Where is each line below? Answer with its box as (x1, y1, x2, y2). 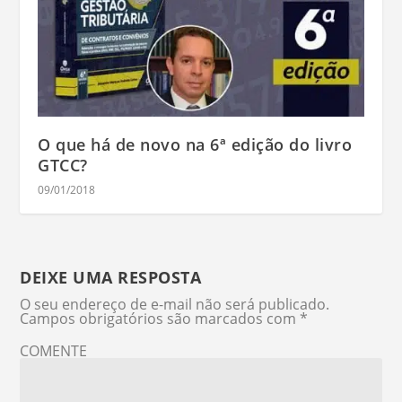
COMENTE (20, 340, 88, 361)
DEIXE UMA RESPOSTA (20, 266, 202, 288)
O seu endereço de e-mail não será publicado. (20, 293, 330, 314)
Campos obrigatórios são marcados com (20, 308, 301, 328)
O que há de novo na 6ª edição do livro (38, 133, 353, 155)
